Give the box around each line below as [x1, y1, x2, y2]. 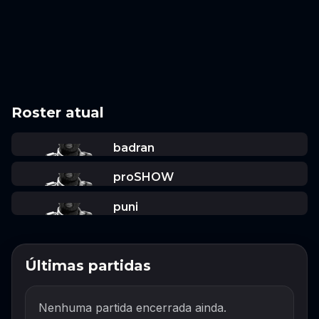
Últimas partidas [25, 257, 151, 275]
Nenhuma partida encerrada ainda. [38, 300, 226, 315]
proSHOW [113, 170, 174, 184]
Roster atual [11, 103, 104, 121]
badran [113, 140, 155, 155]
